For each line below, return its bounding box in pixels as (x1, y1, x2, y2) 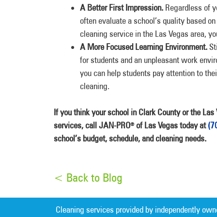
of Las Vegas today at (134, 120, 208, 130)
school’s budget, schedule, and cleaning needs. (54, 133, 206, 143)
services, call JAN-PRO (54, 120, 130, 130)
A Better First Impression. (80, 2, 165, 13)
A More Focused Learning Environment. (80, 42, 207, 52)
